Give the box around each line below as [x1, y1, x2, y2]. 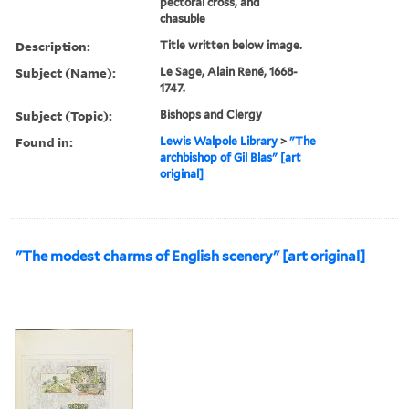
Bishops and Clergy [160, 107, 263, 121]
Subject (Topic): [16, 106, 112, 124]
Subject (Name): [16, 63, 116, 81]
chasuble [160, 11, 206, 26]
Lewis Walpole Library [160, 133, 278, 148]
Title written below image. [160, 37, 303, 52]
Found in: [16, 132, 73, 151]
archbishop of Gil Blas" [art [160, 150, 302, 164]
